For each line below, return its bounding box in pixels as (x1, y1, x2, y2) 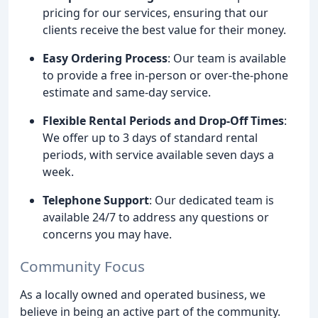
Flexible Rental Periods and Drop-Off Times (43, 113, 284, 129)
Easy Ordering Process (43, 50, 168, 67)
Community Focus (20, 256, 145, 277)
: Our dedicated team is (149, 192, 274, 209)
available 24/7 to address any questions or (43, 209, 269, 226)
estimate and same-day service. (43, 84, 211, 101)
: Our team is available (168, 50, 286, 67)
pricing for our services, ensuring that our (43, 5, 268, 21)
